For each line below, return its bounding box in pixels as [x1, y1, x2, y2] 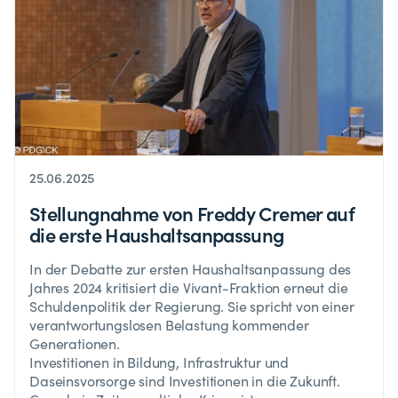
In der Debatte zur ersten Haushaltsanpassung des [29, 259, 352, 278]
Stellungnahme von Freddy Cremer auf [29, 198, 354, 227]
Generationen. [29, 333, 120, 353]
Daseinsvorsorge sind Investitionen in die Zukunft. [29, 370, 340, 390]
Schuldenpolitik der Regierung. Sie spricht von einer [29, 296, 354, 315]
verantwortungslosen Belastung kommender [29, 314, 309, 334]
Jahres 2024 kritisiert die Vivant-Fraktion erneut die [29, 277, 348, 297]
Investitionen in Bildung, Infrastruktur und [29, 352, 290, 371]
